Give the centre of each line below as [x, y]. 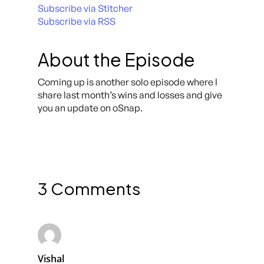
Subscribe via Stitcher [85, 8]
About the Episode [116, 60]
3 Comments [89, 188]
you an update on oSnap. [90, 108]
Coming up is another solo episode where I [128, 82]
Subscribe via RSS [77, 21]
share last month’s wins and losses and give [130, 95]
